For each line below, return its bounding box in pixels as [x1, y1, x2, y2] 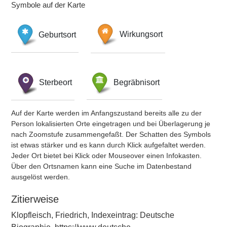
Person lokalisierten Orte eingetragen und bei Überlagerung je [11, 120, 210, 128]
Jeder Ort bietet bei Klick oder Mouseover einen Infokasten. [11, 152, 202, 160]
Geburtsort [39, 30, 76, 39]
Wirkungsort [120, 30, 163, 39]
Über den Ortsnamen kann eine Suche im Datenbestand [11, 162, 192, 170]
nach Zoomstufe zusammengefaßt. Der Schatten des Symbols [11, 130, 211, 138]
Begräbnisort [113, 78, 160, 87]
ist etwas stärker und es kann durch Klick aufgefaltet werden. [11, 141, 206, 149]
